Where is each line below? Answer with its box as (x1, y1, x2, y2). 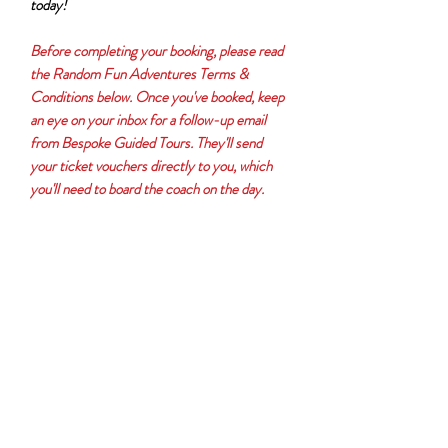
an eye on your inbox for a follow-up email (30, 109, 266, 131)
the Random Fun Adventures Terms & (30, 63, 248, 85)
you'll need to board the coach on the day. (30, 178, 264, 200)
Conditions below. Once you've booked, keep (30, 86, 284, 108)
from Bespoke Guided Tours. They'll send (30, 132, 262, 154)
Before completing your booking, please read (30, 40, 283, 62)
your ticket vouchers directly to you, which (30, 155, 272, 177)
